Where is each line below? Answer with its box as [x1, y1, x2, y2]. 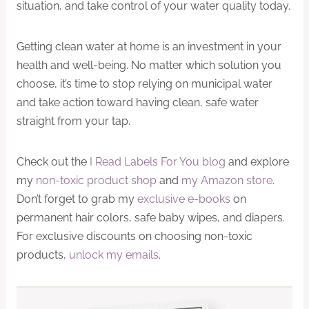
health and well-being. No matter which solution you [17, 59, 281, 72]
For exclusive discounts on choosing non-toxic [17, 230, 252, 243]
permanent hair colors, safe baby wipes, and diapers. [17, 211, 285, 225]
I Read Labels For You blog [90, 155, 226, 169]
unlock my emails [69, 248, 159, 262]
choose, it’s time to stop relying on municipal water [17, 77, 272, 91]
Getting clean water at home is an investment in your [17, 40, 281, 54]
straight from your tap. [17, 114, 130, 128]
